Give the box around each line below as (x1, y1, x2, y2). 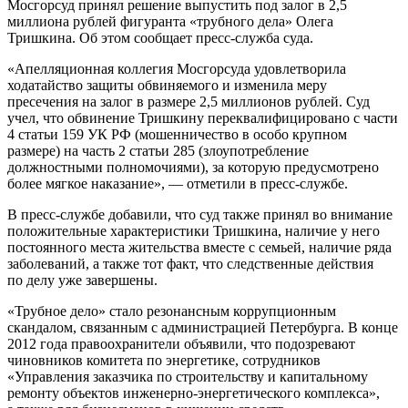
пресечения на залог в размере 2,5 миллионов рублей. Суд (7, 93, 370, 109)
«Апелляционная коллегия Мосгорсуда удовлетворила (7, 60, 346, 76)
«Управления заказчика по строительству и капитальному (7, 368, 368, 384)
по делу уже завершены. (7, 271, 158, 288)
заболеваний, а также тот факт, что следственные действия (7, 255, 373, 271)
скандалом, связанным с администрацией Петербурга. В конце (7, 319, 398, 335)
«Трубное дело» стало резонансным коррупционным (7, 302, 336, 319)
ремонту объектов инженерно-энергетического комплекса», (7, 384, 380, 401)
